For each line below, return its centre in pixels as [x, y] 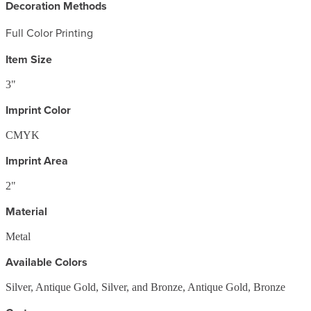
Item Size [29, 59]
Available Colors [47, 262]
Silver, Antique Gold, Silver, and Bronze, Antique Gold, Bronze [145, 287]
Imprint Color [38, 110]
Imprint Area [37, 160]
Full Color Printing [49, 32]
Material [26, 211]
